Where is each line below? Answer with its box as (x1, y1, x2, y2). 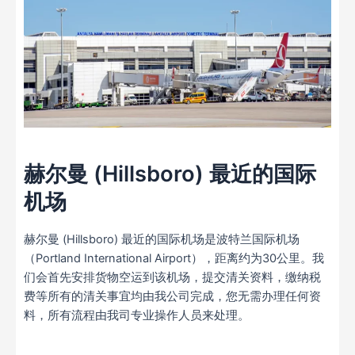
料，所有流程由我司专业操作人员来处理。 (24, 308, 250, 323)
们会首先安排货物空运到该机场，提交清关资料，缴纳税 (24, 270, 321, 285)
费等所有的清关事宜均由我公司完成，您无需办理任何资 (24, 289, 321, 304)
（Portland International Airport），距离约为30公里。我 (24, 251, 324, 266)
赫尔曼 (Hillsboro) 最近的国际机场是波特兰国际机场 (24, 232, 300, 247)
